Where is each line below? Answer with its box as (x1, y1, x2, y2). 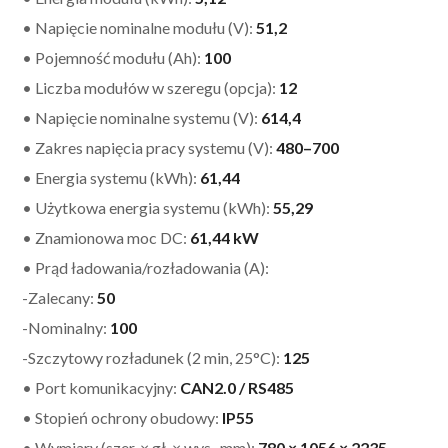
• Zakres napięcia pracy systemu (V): (22, 137, 277, 157)
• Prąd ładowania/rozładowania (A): (22, 257, 270, 277)
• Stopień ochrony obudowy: (22, 407, 223, 427)
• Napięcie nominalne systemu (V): (22, 107, 262, 127)
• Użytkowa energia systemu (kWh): (22, 197, 274, 217)
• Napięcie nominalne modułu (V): (22, 17, 257, 37)
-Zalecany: (22, 287, 98, 307)
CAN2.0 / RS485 (180, 377, 295, 397)
